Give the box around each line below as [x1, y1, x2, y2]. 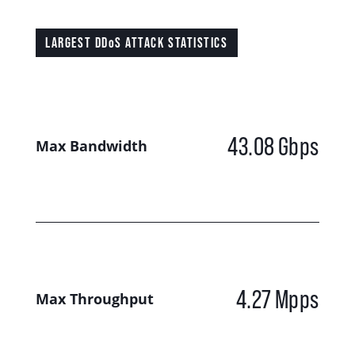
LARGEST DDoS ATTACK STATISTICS [45, 33, 228, 51]
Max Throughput [35, 289, 154, 309]
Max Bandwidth [35, 136, 147, 156]
